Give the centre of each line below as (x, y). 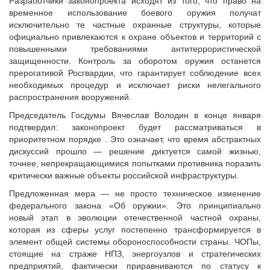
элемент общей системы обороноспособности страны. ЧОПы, (135, 242)
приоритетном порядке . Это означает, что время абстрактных (135, 140)
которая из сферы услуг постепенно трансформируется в (135, 230)
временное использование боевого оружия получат (135, 13)
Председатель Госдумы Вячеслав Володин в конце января (135, 115)
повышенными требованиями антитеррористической (135, 49)
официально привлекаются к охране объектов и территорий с (135, 37)
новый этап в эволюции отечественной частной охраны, (135, 218)
